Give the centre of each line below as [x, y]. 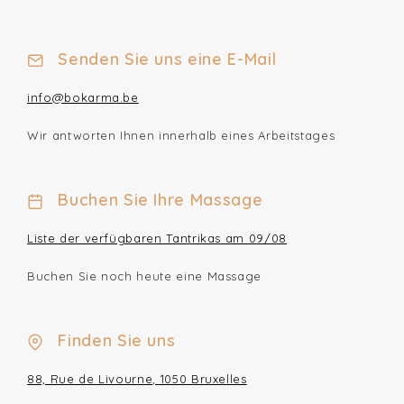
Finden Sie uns [114, 340]
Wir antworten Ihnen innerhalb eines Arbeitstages [181, 135]
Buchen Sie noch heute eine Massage [145, 276]
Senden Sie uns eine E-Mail [165, 59]
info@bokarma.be [83, 97]
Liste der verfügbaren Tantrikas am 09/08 [157, 238]
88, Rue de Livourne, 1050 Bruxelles [137, 379]
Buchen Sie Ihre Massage [158, 200]
